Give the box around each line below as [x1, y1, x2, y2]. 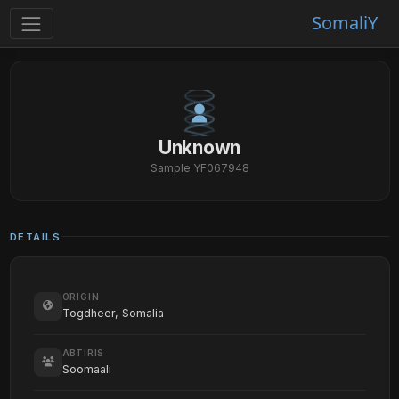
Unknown [159, 135, 240, 159]
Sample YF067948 [150, 160, 249, 175]
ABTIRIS [61, 347, 105, 358]
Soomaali [61, 362, 111, 376]
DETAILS [9, 230, 61, 243]
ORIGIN [61, 291, 100, 302]
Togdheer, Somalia [61, 305, 164, 320]
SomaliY [311, 11, 378, 36]
